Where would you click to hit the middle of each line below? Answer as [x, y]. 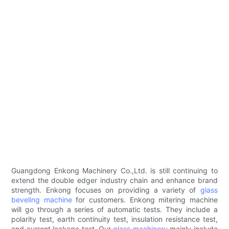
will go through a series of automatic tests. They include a [114, 210]
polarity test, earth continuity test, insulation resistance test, [114, 219]
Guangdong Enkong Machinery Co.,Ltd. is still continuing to [114, 171]
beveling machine [42, 200]
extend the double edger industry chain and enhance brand [114, 180]
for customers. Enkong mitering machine [145, 200]
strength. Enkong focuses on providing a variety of [106, 190]
